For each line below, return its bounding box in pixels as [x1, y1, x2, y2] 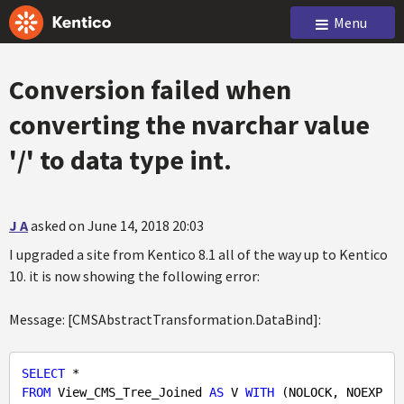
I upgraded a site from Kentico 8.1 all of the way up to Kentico [9, 245, 388, 263]
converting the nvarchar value [9, 107, 370, 142]
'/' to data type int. [9, 142, 232, 177]
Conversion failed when [9, 72, 291, 106]
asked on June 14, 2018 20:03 [31, 216, 204, 234]
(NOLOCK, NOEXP [274, 385, 382, 399]
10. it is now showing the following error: [9, 267, 260, 285]
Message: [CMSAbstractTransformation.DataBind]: [9, 310, 321, 328]
